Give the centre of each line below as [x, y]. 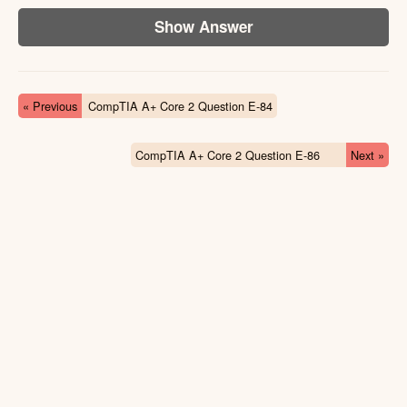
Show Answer [203, 27]
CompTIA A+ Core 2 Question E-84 [180, 105]
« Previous [50, 105]
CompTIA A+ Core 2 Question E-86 [227, 154]
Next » [367, 154]
